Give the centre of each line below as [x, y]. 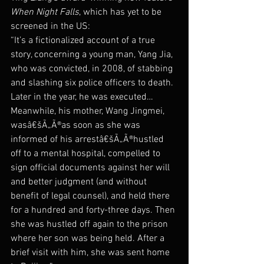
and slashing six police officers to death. [93, 83]
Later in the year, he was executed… [84, 97]
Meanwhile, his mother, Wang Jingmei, [89, 111]
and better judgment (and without [80, 182]
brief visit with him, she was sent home [91, 253]
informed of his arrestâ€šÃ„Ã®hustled [88, 140]
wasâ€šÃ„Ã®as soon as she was [77, 126]
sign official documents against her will [91, 168]
